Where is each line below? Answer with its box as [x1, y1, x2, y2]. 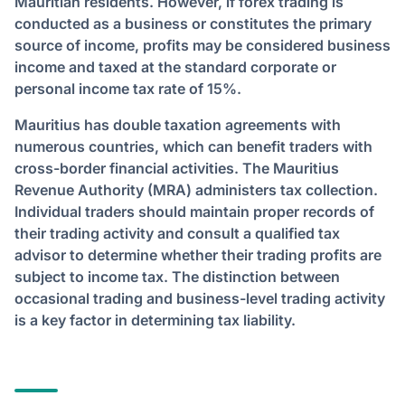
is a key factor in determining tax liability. [14, 311, 296, 329]
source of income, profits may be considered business [14, 36, 391, 54]
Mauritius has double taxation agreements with [14, 116, 341, 134]
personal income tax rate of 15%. [14, 80, 241, 98]
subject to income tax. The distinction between [14, 268, 340, 286]
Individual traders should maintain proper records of [14, 202, 374, 221]
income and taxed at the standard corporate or [14, 58, 336, 76]
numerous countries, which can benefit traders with [14, 137, 372, 155]
